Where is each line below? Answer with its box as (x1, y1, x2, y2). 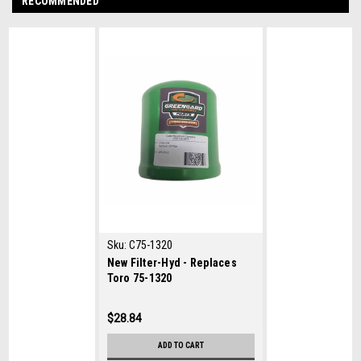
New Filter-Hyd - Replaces (106, 255, 237, 269)
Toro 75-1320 (106, 271, 172, 284)
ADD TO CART (157, 340, 204, 350)
